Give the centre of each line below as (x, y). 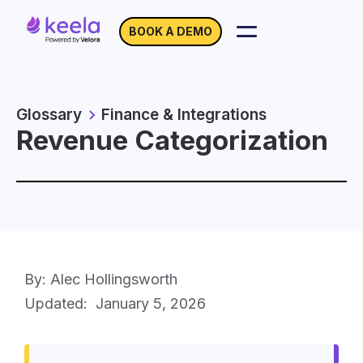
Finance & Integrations (184, 115)
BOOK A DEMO (171, 31)
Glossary (49, 115)
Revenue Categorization (172, 140)
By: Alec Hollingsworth (101, 279)
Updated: (60, 303)
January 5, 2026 (151, 303)
